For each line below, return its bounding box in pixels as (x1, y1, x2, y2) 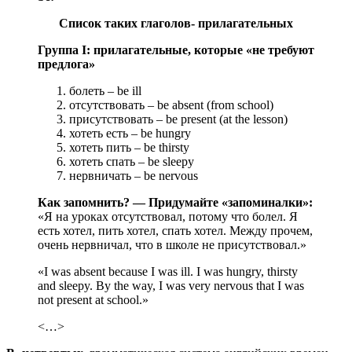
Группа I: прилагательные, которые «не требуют (38, 42, 314, 57)
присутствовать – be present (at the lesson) (69, 112, 288, 126)
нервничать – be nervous (69, 168, 198, 182)
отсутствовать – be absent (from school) (69, 97, 273, 112)
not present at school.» (38, 292, 148, 306)
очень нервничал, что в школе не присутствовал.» (38, 237, 306, 251)
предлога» (38, 57, 95, 71)
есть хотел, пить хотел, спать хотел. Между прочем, (38, 223, 313, 237)
